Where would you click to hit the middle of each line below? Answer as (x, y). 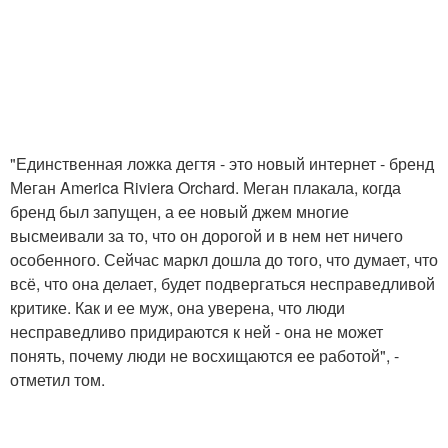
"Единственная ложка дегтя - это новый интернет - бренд (222, 164)
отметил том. (57, 380)
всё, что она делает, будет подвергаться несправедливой (222, 284)
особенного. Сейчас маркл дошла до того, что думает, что (224, 260)
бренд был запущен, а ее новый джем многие (179, 212)
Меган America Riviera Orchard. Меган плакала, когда (205, 188)
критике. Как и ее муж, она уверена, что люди (177, 308)
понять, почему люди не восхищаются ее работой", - (204, 356)
